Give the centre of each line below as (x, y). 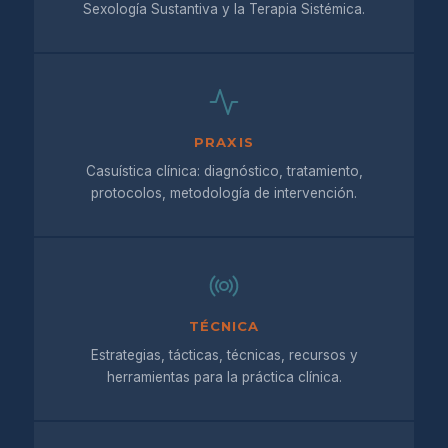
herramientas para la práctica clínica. (224, 377)
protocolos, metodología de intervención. (224, 193)
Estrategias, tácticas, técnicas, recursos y (224, 355)
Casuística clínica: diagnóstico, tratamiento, (224, 171)
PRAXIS (224, 142)
